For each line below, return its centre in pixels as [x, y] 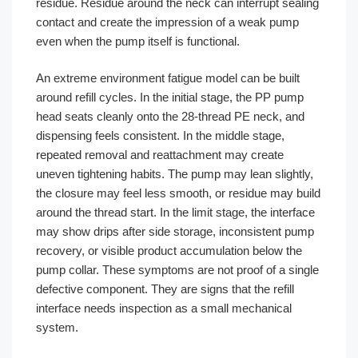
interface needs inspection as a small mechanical [164, 308]
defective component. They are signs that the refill [165, 289]
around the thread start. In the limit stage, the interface [175, 212]
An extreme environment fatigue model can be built [168, 78]
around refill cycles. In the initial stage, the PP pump [170, 97]
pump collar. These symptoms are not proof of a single [177, 270]
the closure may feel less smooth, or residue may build [178, 193]
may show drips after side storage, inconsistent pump [175, 231]
